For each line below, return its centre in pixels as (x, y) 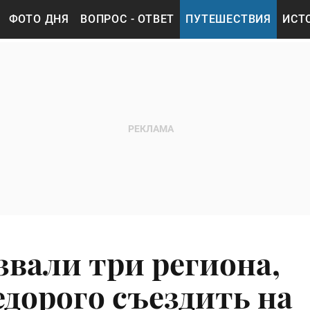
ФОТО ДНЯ (39, 19)
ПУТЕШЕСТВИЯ (229, 19)
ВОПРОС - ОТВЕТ (128, 19)
